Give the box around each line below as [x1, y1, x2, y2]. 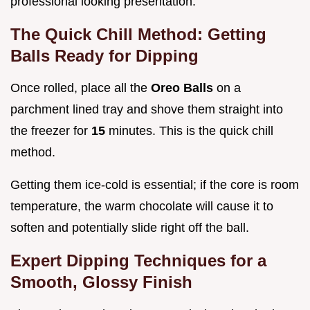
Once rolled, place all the [10, 80, 151, 95]
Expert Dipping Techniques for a [10, 250, 266, 270]
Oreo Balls [151, 80, 217, 95]
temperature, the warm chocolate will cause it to [10, 199, 273, 213]
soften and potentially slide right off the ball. [10, 220, 249, 235]
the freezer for [10, 123, 91, 138]
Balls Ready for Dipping [10, 46, 199, 65]
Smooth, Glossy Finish [10, 272, 192, 291]
